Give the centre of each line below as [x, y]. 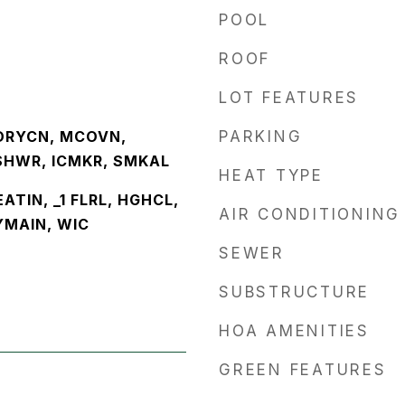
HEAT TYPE [271, 175]
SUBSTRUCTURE [294, 292]
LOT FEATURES [289, 98]
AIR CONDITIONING [310, 214]
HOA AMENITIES [294, 331]
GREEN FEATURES [303, 370]
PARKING [261, 137]
